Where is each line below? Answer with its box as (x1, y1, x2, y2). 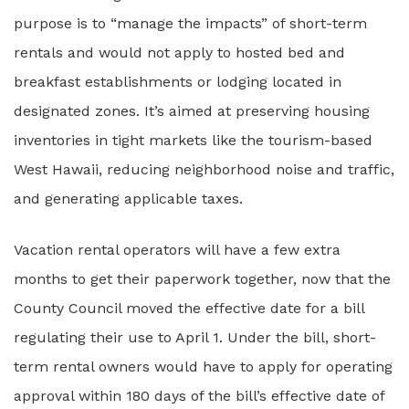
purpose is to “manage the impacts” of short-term (14, 15, 367, 32)
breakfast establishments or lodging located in (14, 73, 341, 90)
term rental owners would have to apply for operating (14, 358, 393, 375)
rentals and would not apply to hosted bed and (14, 44, 345, 61)
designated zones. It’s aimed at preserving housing (14, 102, 370, 120)
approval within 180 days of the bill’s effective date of (14, 387, 384, 404)
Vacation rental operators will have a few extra (14, 241, 341, 258)
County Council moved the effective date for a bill (14, 299, 364, 317)
